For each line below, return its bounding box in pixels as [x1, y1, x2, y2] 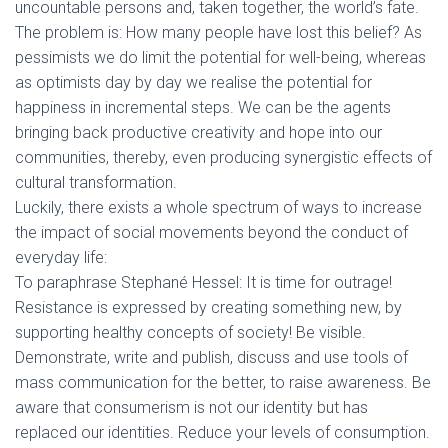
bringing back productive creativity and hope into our [15, 123, 382, 142]
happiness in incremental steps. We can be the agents [15, 98, 391, 117]
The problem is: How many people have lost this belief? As [15, 23, 422, 42]
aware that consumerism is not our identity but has [15, 398, 368, 417]
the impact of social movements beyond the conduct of [15, 223, 408, 242]
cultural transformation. [15, 173, 177, 192]
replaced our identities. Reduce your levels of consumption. [15, 423, 430, 442]
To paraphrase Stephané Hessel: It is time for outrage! [15, 273, 392, 292]
